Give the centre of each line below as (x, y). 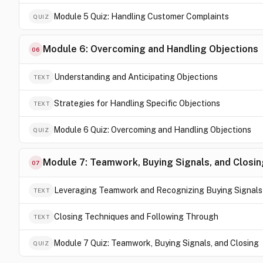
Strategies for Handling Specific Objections (137, 103)
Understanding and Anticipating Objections (136, 77)
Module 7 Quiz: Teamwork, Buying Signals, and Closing (156, 243)
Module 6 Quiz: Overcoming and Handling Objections (152, 130)
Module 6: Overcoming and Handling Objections (151, 49)
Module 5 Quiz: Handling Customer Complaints (141, 16)
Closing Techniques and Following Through (136, 217)
